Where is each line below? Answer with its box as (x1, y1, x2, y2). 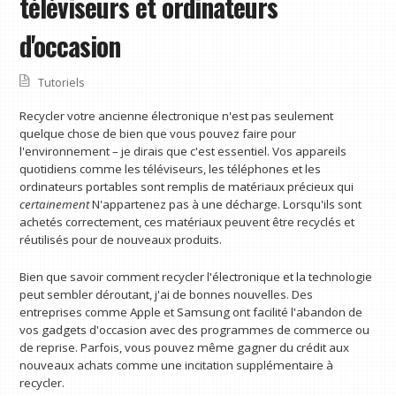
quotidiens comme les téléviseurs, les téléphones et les (19, 161, 322, 178)
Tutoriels (38, 75, 85, 91)
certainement (19, 196, 90, 213)
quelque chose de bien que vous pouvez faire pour (19, 126, 297, 142)
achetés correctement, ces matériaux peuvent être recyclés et (19, 214, 355, 231)
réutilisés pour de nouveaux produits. (19, 232, 223, 248)
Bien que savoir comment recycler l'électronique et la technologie (19, 268, 373, 285)
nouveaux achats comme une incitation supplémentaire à (19, 356, 334, 373)
